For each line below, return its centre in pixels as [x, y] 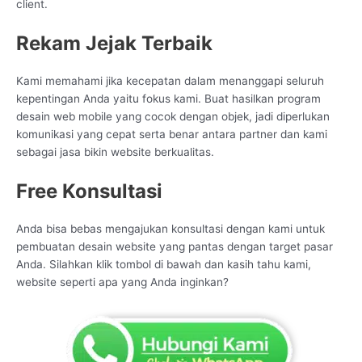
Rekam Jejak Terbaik [114, 44]
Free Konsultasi [89, 192]
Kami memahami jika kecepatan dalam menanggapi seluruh [170, 81]
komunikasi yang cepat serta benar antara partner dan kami [172, 135]
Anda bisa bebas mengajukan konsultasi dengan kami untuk [170, 229]
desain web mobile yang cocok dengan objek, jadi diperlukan [173, 117]
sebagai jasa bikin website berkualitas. [115, 152]
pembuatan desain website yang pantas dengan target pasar [175, 247]
